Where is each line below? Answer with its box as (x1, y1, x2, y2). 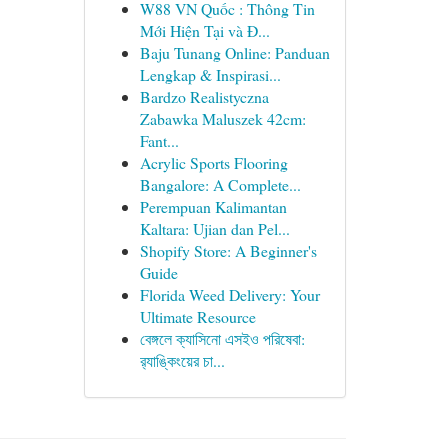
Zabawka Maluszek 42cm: (139, 108, 306, 129)
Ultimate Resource (139, 306, 256, 327)
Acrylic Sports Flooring (139, 152, 288, 173)
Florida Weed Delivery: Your (139, 284, 320, 305)
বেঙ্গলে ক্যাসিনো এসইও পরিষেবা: (139, 328, 305, 349)
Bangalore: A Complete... (139, 174, 301, 195)
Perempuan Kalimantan (139, 196, 287, 217)
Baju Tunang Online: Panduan (139, 42, 330, 63)
